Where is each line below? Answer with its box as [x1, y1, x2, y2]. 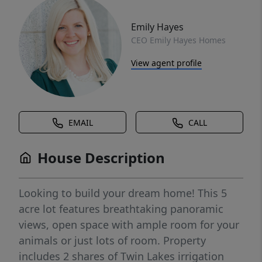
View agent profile [131, 57, 202, 68]
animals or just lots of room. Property [19, 233, 206, 247]
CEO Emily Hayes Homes [131, 34, 226, 46]
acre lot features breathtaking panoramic [19, 202, 223, 216]
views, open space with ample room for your [19, 218, 239, 232]
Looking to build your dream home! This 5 [19, 186, 227, 200]
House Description [37, 148, 165, 167]
